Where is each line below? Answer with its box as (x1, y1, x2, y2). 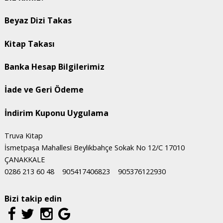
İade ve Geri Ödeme (4, 84, 84, 96)
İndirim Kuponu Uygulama (4, 107, 109, 118)
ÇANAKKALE (4, 155, 45, 165)
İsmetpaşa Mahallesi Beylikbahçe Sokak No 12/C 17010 (4, 143, 185, 153)
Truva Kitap (4, 131, 43, 141)
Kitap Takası (4, 38, 55, 49)
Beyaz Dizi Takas (4, 15, 72, 26)
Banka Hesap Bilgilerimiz (4, 61, 105, 72)
